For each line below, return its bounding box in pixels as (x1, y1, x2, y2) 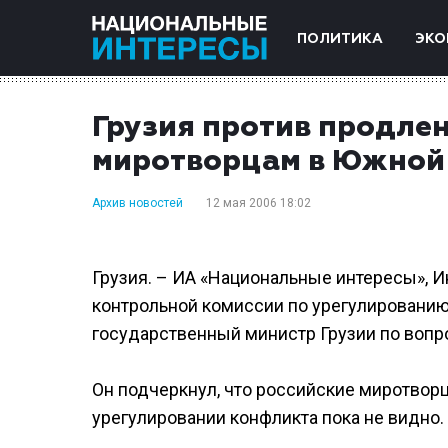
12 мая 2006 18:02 (206, 196, 311, 210)
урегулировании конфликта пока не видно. (92, 407, 444, 428)
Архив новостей (92, 196, 183, 210)
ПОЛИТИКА (297, 32, 383, 46)
